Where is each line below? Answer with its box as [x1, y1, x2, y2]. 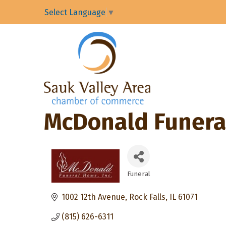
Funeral [127, 169, 150, 179]
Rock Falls [129, 192, 165, 202]
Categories [127, 175, 176, 188]
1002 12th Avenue [62, 192, 125, 202]
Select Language [44, 8, 105, 18]
